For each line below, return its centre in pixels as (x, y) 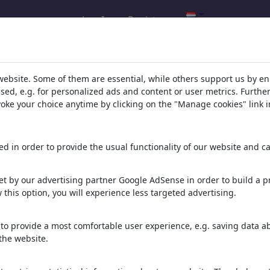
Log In (96, 20)
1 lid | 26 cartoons (169, 164)
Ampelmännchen (181, 148)
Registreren (155, 20)
